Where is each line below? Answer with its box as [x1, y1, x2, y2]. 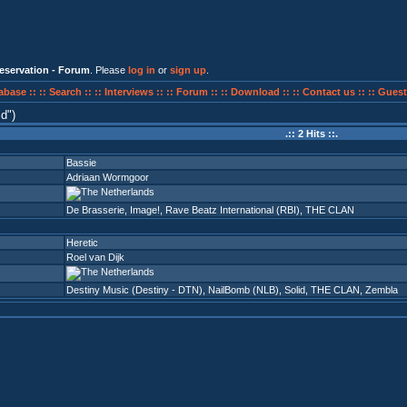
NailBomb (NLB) [208, 284, 279, 295]
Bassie [66, 157, 96, 168]
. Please [90, 65, 128, 75]
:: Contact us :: [292, 86, 365, 97]
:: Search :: [38, 86, 94, 97]
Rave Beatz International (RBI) [165, 204, 300, 215]
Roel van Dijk [66, 252, 124, 263]
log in [128, 65, 155, 75]
